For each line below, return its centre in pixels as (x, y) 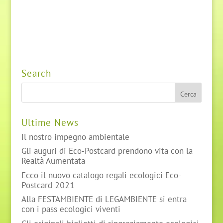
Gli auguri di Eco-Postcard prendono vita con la (107, 151)
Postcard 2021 (48, 185)
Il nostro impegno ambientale (75, 136)
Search (36, 72)
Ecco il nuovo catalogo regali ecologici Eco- (101, 175)
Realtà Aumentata (53, 161)
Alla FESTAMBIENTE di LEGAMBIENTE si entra (104, 199)
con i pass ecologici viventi (71, 209)
